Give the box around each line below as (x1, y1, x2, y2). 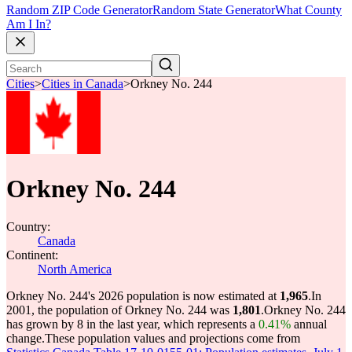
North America (38, 262, 112, 276)
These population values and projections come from (45, 332, 300, 345)
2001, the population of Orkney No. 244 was (6, 303, 233, 317)
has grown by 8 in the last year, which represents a (6, 317, 258, 331)
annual (291, 317, 327, 331)
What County (275, 3, 342, 17)
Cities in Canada (42, 77, 123, 91)
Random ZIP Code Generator (6, 3, 152, 17)
